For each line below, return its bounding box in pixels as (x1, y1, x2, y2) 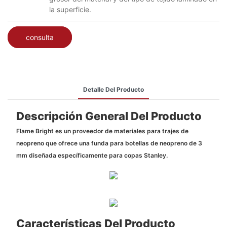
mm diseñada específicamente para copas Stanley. (16, 152, 168, 160)
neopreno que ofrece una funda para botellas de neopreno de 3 (16, 139, 202, 147)
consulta (26, 32, 54, 42)
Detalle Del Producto (83, 85, 144, 93)
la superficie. (49, 5, 91, 14)
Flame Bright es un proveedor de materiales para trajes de (16, 127, 188, 135)
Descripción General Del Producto (16, 109, 202, 123)
